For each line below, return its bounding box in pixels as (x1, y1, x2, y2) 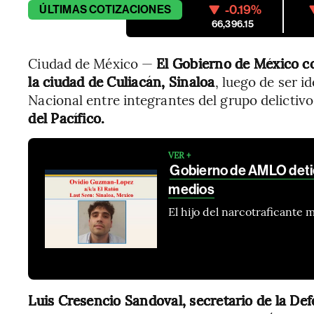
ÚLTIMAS (39, 3, 87, 17)
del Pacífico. (28, 109, 105, 128)
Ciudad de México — (28, 54, 157, 73)
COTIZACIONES (89, 3, 172, 17)
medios (168, 181, 214, 198)
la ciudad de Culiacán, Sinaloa (28, 72, 215, 91)
